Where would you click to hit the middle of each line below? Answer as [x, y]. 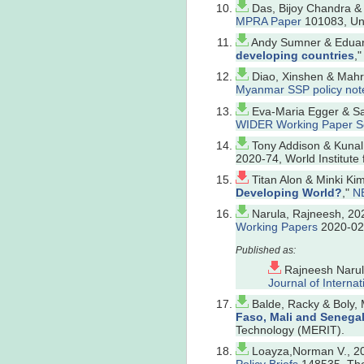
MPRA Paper [269, 22]
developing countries [295, 56]
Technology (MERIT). [290, 329]
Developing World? [289, 192]
